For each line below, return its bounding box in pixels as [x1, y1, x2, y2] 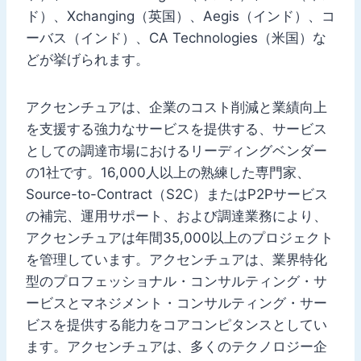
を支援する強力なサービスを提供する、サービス [26, 120, 327, 137]
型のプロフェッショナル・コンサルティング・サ [26, 272, 327, 289]
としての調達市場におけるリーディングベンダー [26, 142, 327, 159]
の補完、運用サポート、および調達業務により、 [26, 207, 327, 224]
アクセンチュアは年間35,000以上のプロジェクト [26, 229, 334, 246]
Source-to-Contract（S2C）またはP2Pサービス [26, 185, 328, 202]
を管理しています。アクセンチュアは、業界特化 [26, 251, 327, 268]
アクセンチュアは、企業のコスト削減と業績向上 [26, 98, 327, 115]
